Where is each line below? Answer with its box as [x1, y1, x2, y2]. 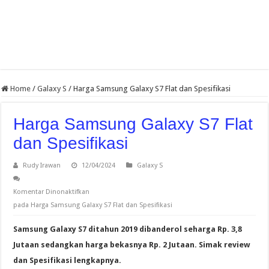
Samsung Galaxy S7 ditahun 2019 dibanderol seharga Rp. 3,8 [13, 225, 243, 234]
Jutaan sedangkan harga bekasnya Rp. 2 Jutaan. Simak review [13, 240, 250, 250]
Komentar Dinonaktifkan [13, 188, 90, 196]
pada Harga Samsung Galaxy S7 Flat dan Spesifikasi [13, 201, 173, 210]
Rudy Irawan [23, 162, 61, 170]
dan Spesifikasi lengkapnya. [13, 256, 122, 265]
